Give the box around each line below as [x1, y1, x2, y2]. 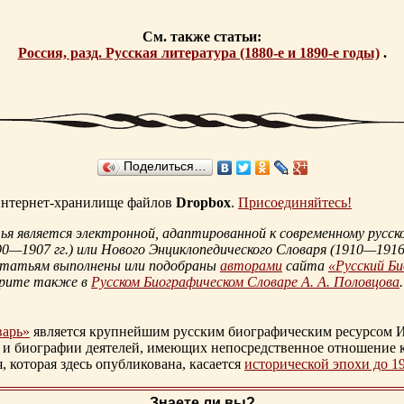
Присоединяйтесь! [238, 195, 352, 211]
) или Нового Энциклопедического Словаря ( [69, 242, 335, 258]
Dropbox [176, 195, 231, 211]
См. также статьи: [142, 29, 262, 45]
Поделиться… [123, 160, 207, 174]
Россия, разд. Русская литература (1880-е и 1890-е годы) [17, 45, 380, 61]
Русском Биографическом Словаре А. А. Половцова [91, 274, 399, 290]
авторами [220, 258, 282, 274]
